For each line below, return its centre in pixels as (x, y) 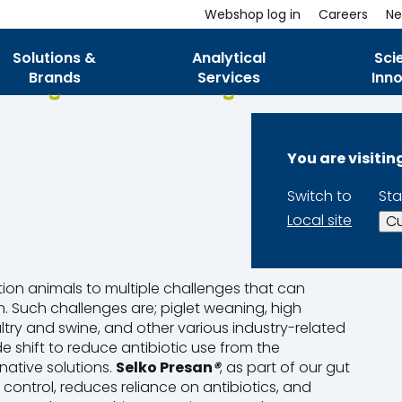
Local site (319, 220)
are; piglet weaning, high (214, 308)
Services (228, 78)
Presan (186, 367)
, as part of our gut (285, 367)
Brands (54, 78)
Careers (343, 14)
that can (273, 288)
